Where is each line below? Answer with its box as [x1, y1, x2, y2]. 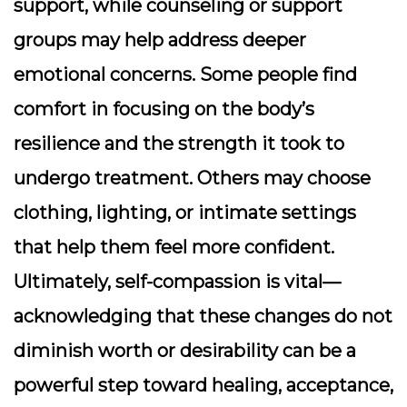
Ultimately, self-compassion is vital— [14, 271, 341, 293]
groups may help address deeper [14, 29, 306, 51]
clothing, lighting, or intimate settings [14, 202, 356, 223]
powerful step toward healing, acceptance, [14, 374, 393, 396]
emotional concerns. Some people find [14, 64, 357, 85]
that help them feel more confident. [14, 236, 334, 258]
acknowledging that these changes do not [14, 305, 392, 327]
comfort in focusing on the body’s [14, 98, 314, 120]
